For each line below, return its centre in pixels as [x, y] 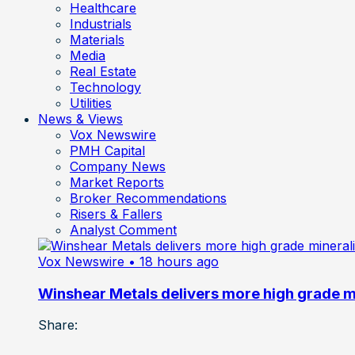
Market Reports [117, 182]
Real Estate [103, 71]
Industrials [101, 23]
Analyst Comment [123, 229]
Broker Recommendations [148, 198]
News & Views [80, 118]
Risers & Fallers [116, 214]
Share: [58, 325]
